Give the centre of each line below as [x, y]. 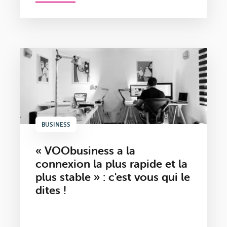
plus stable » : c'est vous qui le [113, 177]
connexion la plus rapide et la [111, 164]
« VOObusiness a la [85, 151]
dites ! [51, 191]
